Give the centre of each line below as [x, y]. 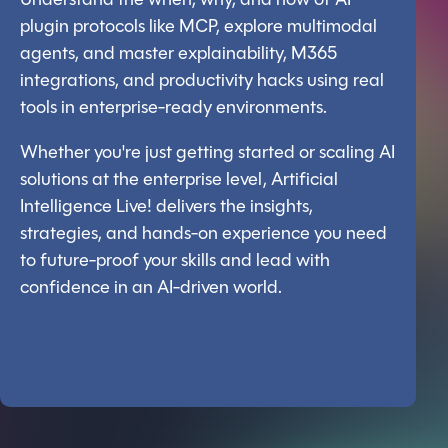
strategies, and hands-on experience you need [203, 235]
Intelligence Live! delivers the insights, [166, 208]
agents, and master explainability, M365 [178, 55]
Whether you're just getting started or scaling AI [207, 154]
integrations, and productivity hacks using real [202, 82]
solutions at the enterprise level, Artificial [179, 181]
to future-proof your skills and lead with [175, 262]
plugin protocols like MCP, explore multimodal [198, 28]
